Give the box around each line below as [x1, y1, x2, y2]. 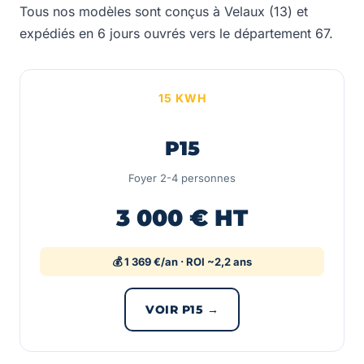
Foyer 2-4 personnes [128, 171, 236, 184]
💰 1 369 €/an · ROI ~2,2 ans [112, 255, 252, 268]
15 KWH [158, 91, 206, 105]
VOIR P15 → [145, 302, 219, 317]
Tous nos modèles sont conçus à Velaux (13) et [19, 3, 308, 19]
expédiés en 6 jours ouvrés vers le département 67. [19, 25, 333, 41]
